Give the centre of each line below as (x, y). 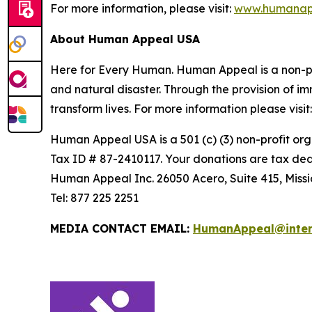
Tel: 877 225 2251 (96, 198)
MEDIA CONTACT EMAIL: (122, 228)
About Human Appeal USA (127, 39)
